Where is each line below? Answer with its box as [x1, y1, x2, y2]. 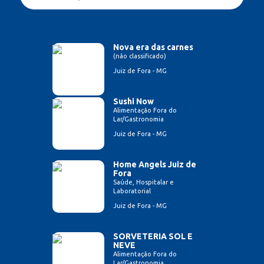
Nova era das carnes [113, 42, 193, 52]
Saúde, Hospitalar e [113, 178, 174, 186]
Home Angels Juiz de [113, 159, 196, 169]
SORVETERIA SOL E [113, 231, 193, 241]
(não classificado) [113, 52, 166, 60]
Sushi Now [113, 96, 154, 106]
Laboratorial [113, 187, 151, 194]
